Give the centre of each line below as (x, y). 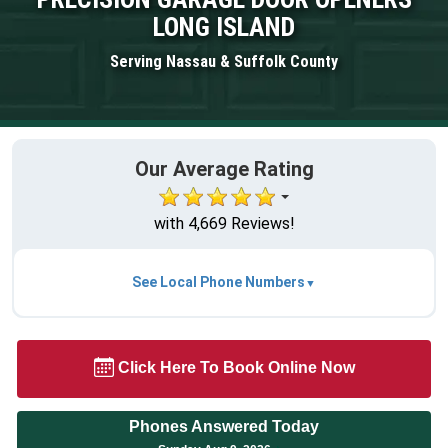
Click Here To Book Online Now (236, 368)
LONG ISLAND (224, 26)
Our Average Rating (224, 169)
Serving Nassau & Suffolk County (224, 61)
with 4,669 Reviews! (224, 224)
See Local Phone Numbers (218, 282)
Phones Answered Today (224, 427)
